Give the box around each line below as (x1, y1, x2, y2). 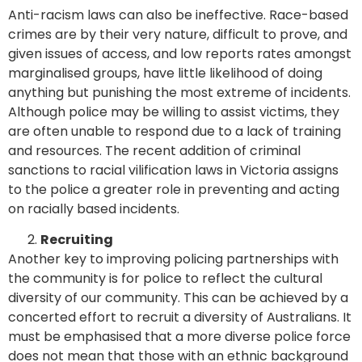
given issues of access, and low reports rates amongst (8, 44, 351, 63)
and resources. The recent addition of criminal (8, 141, 301, 160)
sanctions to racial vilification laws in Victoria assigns (8, 160, 339, 179)
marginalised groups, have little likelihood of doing (8, 63, 322, 82)
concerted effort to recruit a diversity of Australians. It (8, 308, 351, 327)
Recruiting (40, 230, 113, 250)
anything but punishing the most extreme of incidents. (8, 82, 351, 102)
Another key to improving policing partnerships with (8, 250, 339, 269)
